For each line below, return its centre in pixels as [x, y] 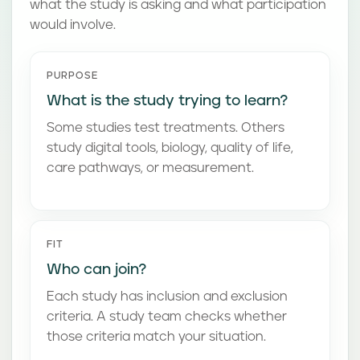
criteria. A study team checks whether [167, 317]
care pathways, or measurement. [150, 168]
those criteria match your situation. [156, 337]
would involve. [73, 25]
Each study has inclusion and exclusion [167, 297]
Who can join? [97, 270]
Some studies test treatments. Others [166, 128]
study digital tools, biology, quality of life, [170, 148]
